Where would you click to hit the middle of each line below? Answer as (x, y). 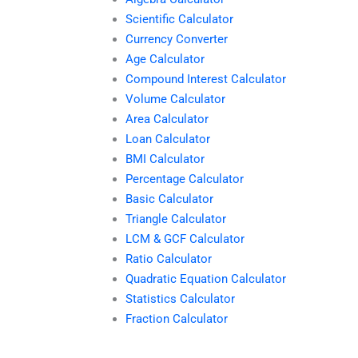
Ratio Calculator (169, 259)
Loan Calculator (168, 139)
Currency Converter (177, 40)
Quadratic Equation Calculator (206, 279)
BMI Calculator (165, 159)
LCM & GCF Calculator (185, 239)
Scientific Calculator (179, 20)
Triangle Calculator (176, 219)
